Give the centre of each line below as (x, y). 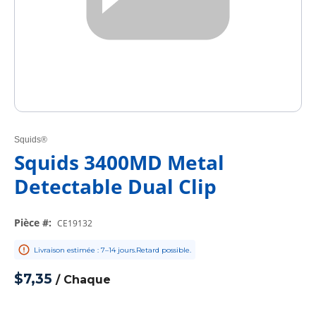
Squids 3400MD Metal (119, 162)
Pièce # (31, 223)
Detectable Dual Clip (115, 186)
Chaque (87, 280)
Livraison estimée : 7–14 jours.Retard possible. (113, 250)
